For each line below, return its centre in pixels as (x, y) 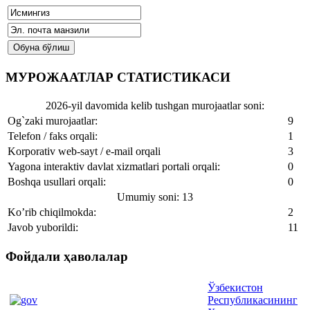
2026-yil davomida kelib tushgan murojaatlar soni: (155, 106)
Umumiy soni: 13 (155, 197)
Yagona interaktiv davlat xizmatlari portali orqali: (114, 167)
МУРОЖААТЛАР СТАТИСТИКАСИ (118, 77)
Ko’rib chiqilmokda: (52, 212)
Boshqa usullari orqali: (57, 182)
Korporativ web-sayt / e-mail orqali (84, 152)
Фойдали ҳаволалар (67, 257)
